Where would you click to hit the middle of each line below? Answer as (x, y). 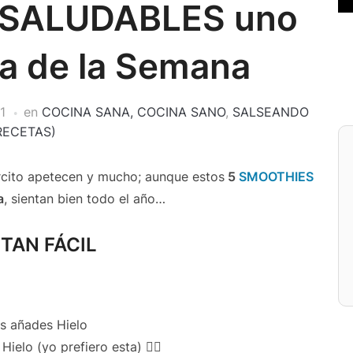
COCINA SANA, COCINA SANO (133, 112)
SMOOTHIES (276, 176)
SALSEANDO (270, 112)
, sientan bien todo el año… (85, 199)
